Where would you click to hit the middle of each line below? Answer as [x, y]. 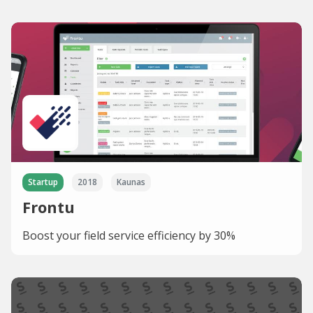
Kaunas [131, 182]
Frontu [49, 207]
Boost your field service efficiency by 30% [129, 236]
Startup [43, 182]
